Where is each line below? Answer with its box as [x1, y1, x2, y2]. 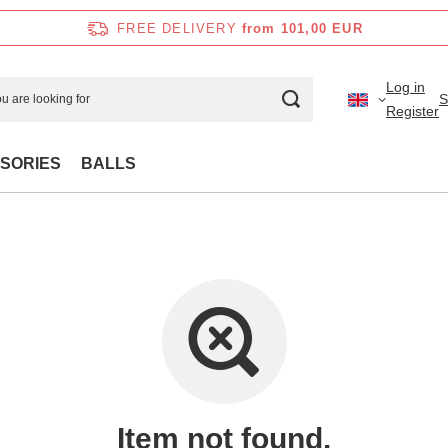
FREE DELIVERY [117, 20, 237, 36]
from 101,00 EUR [241, 20, 363, 36]
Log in [386, 79, 425, 95]
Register [386, 103, 439, 119]
